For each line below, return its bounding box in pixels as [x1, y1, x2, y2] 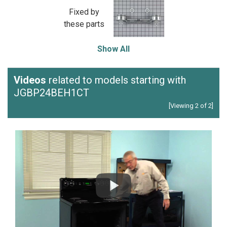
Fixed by [68, 7, 99, 17]
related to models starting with [46, 74, 186, 86]
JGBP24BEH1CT [14, 87, 89, 99]
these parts [63, 19, 104, 29]
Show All [97, 44, 130, 54]
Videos [14, 74, 46, 86]
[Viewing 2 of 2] [169, 102, 213, 109]
